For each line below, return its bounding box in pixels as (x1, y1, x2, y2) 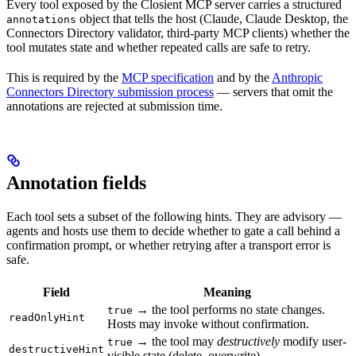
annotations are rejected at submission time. (6, 99, 222, 113)
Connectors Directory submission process (6, 84, 214, 99)
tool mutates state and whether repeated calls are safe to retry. (6, 40, 311, 54)
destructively (217, 334, 280, 348)
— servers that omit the (214, 84, 333, 99)
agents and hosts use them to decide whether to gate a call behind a (6, 223, 340, 238)
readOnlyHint (9, 311, 85, 323)
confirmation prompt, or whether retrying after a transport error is (6, 238, 331, 252)
